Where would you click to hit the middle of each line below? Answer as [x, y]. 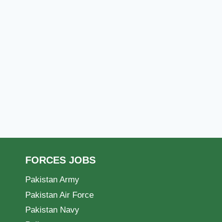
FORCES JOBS [60, 160]
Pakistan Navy [52, 210]
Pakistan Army [52, 180]
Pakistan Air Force [59, 195]
